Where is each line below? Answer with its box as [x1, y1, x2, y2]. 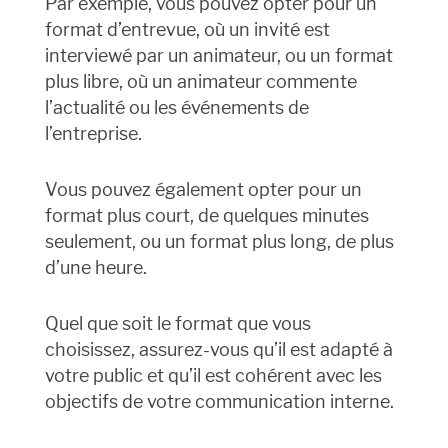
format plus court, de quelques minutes [44, 205, 369, 227]
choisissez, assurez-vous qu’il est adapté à [44, 339, 393, 361]
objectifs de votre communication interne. [44, 391, 394, 413]
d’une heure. [44, 257, 147, 279]
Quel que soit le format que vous [44, 313, 311, 335]
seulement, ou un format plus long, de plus [44, 231, 394, 253]
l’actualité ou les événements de [44, 97, 309, 119]
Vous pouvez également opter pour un [44, 179, 362, 201]
